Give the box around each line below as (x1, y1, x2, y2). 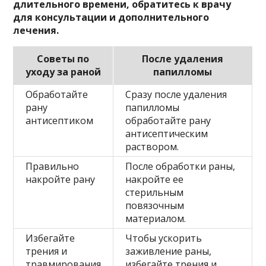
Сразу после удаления (125, 87, 227, 101)
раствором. (125, 140, 179, 153)
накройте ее (125, 172, 184, 186)
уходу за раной (25, 65, 101, 78)
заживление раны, (125, 244, 212, 258)
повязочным (125, 198, 185, 212)
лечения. (13, 23, 59, 37)
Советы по (37, 52, 90, 65)
